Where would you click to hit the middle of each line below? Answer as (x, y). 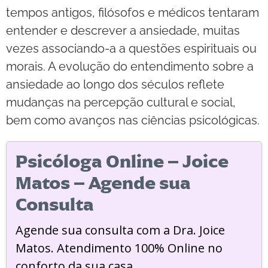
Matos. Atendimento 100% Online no (119, 248)
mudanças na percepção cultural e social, (121, 102)
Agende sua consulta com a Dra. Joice (120, 230)
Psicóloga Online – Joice (122, 161)
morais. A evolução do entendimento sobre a (130, 66)
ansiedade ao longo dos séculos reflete (115, 84)
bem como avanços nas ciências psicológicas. (133, 120)
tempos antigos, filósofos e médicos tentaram (133, 12)
